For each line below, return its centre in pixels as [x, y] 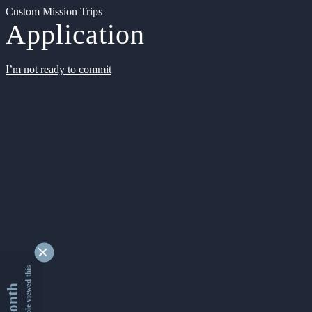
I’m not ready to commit [58, 69]
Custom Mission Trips [54, 11]
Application [75, 34]
